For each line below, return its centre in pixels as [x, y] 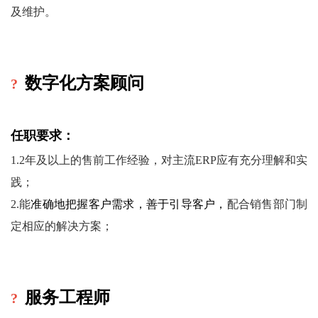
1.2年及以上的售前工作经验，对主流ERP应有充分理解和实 [159, 160]
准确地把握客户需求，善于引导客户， [129, 204]
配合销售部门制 [267, 204]
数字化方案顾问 [84, 84]
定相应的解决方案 [56, 226]
